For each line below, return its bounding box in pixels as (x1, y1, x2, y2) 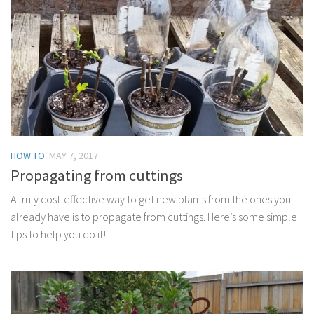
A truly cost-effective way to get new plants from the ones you (11, 192, 291, 207)
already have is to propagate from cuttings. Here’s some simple (11, 210, 297, 224)
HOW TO (11, 149, 45, 163)
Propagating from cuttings (11, 165, 183, 186)
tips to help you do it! (11, 227, 106, 242)
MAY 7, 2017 (49, 149, 98, 163)
